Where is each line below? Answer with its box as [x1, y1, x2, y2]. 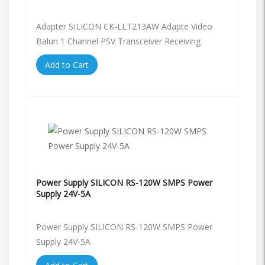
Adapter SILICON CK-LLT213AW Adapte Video [36, 20, 212, 32]
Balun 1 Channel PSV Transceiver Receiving [36, 35, 201, 47]
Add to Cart [45, 59, 89, 70]
